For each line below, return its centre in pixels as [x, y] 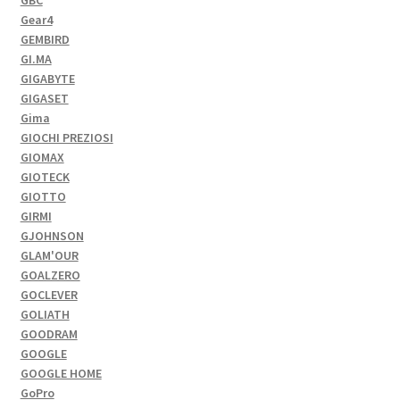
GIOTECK [45, 176]
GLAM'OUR [49, 255]
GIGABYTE [47, 78]
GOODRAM [49, 333]
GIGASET [44, 98]
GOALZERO [50, 275]
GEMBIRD [45, 39]
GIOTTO [43, 196]
